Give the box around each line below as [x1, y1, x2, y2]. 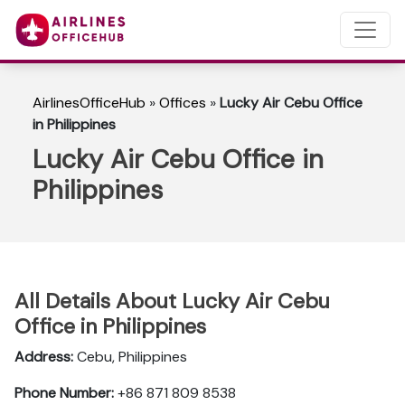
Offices [159, 93, 206, 112]
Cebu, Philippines [73, 347, 187, 366]
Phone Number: [14, 383, 114, 402]
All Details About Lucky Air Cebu [14, 287, 330, 315]
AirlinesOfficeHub [33, 93, 146, 112]
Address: [14, 347, 73, 366]
